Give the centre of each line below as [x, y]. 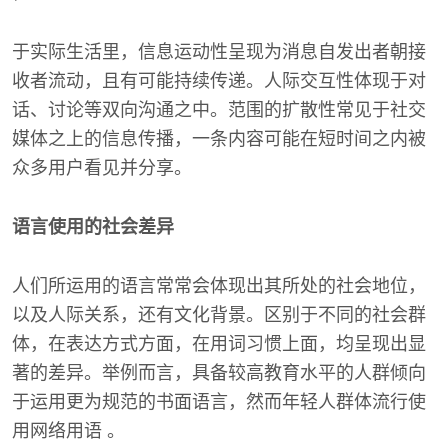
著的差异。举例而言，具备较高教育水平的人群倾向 [219, 373]
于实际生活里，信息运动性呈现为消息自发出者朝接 [219, 52]
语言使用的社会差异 [93, 227]
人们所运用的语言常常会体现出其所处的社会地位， [219, 286]
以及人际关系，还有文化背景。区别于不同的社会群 [219, 315]
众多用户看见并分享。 [102, 168]
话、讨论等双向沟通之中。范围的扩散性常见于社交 [219, 110]
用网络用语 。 [68, 431]
